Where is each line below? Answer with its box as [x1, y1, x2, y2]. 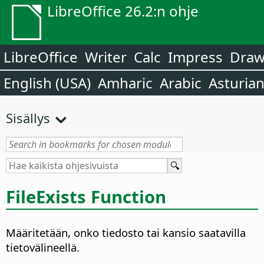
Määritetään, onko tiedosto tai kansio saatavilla [6, 225, 246, 240]
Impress [168, 47, 223, 67]
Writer [85, 47, 127, 67]
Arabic [160, 73, 202, 93]
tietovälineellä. [6, 240, 80, 255]
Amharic [98, 73, 153, 93]
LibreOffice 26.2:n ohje [47, 1, 199, 21]
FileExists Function [6, 184, 166, 209]
